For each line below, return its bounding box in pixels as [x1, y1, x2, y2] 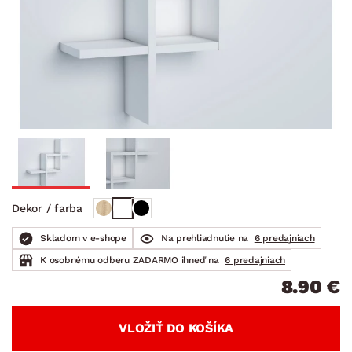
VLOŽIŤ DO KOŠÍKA [119, 320, 233, 335]
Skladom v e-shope [40, 232, 126, 244]
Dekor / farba [12, 201, 82, 214]
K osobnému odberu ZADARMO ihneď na [40, 254, 222, 266]
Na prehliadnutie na [160, 232, 251, 244]
